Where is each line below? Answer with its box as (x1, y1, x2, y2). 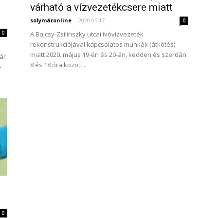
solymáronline (30, 17, 72, 24)
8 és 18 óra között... (30, 60, 87, 69)
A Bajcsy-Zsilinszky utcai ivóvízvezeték (30, 30, 144, 38)
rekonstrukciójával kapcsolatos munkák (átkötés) (30, 40, 175, 49)
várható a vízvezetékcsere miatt (30, 1, 173, 13)
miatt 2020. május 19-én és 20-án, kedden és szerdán (30, 50, 186, 59)
